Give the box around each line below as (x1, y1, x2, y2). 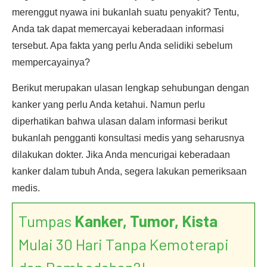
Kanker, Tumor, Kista (74, 212, 218, 230)
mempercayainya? (12, 57, 90, 67)
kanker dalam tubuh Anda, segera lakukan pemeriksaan (12, 166, 247, 176)
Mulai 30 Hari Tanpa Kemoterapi (18, 235, 229, 253)
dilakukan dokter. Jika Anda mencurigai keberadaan (12, 150, 230, 160)
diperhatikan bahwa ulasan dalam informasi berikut (12, 116, 227, 126)
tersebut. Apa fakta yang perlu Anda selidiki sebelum (12, 41, 232, 51)
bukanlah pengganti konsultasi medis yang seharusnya (12, 133, 244, 143)
